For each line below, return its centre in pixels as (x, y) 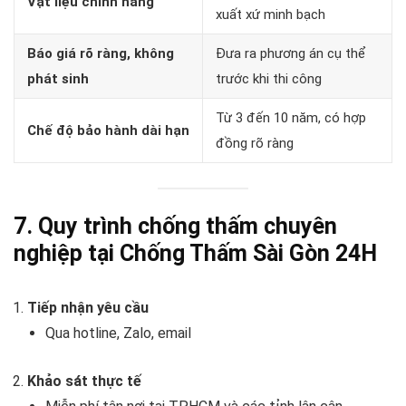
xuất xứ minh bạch (271, 14)
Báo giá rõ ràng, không (101, 53)
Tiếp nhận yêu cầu (88, 308)
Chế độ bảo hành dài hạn (108, 130)
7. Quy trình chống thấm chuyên (175, 227)
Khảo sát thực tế (84, 382)
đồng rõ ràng (255, 143)
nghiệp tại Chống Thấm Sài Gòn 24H (195, 254)
